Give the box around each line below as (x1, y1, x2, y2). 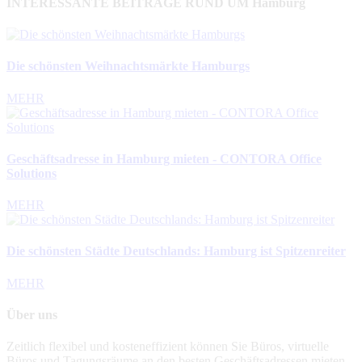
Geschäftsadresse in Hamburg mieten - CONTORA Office (6, 151, 322, 166)
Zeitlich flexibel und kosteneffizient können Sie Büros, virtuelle (6, 339, 329, 354)
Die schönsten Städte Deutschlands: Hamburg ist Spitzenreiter (6, 244, 346, 259)
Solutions (6, 166, 57, 180)
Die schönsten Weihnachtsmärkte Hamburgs (6, 59, 250, 74)
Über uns (6, 307, 57, 322)
